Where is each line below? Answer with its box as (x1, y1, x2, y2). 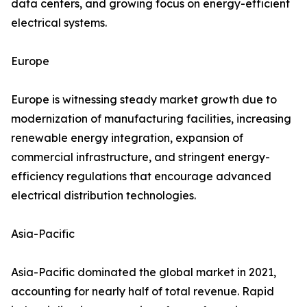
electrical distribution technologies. (11, 188, 196, 203)
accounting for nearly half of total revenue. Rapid (11, 284, 274, 299)
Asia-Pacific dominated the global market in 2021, (11, 265, 276, 280)
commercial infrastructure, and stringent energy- (11, 150, 270, 164)
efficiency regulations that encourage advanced (11, 169, 271, 184)
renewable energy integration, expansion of (11, 131, 243, 145)
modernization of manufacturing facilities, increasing (11, 112, 291, 126)
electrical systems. (11, 16, 107, 30)
